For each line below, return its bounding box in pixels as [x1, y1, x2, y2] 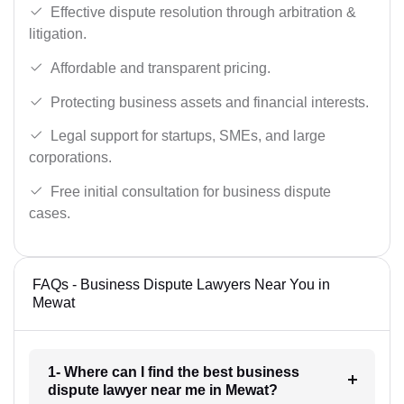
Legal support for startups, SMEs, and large [50, 128, 326, 144]
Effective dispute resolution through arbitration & [50, 5, 356, 21]
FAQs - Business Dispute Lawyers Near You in [32, 276, 330, 292]
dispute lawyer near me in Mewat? [47, 381, 278, 398]
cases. [29, 205, 70, 221]
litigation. [29, 26, 87, 42]
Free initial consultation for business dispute [50, 183, 331, 199]
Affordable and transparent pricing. [50, 60, 271, 77]
